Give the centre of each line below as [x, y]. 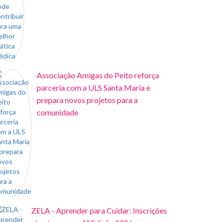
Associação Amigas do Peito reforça [98, 75]
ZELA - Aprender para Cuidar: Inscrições [99, 210]
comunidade [57, 112]
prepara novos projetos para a [87, 100]
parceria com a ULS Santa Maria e [93, 87]
